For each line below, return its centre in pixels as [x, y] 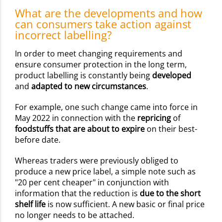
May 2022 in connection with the [76, 118]
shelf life [30, 204]
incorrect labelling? [63, 34]
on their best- [171, 129]
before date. [39, 139]
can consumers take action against [103, 24]
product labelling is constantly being [83, 75]
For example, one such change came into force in [106, 107]
